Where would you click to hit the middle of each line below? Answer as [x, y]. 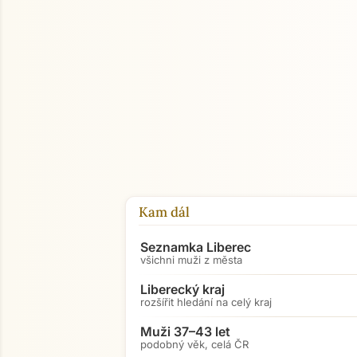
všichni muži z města [191, 260]
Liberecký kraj [182, 289]
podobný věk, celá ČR [194, 344]
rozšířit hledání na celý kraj [206, 302]
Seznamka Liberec [196, 247]
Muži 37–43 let [185, 331]
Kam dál [164, 212]
